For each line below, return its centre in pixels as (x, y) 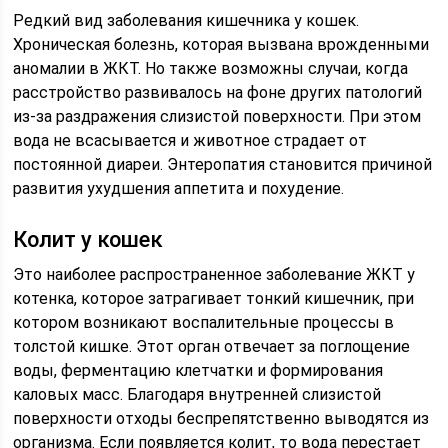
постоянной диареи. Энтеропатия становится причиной (223, 164)
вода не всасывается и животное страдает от (190, 140)
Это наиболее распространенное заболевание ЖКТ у (214, 274)
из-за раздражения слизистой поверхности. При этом (217, 116)
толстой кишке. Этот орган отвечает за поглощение (212, 346)
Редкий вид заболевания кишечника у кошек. (186, 20)
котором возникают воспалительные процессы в (204, 322)
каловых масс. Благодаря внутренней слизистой (197, 394)
